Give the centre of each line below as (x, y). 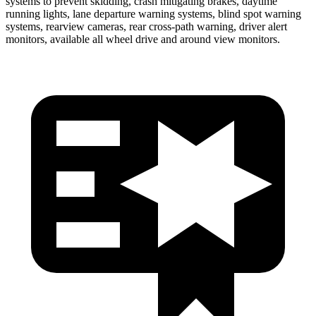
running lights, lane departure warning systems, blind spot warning (153, 13)
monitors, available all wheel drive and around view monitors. (143, 39)
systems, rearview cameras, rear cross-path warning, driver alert (146, 26)
